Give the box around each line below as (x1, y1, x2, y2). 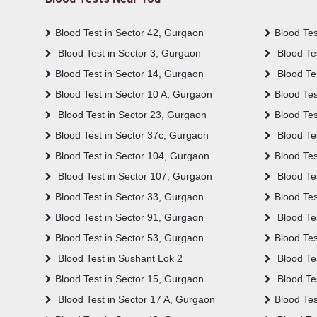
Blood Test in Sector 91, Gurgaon (55, 211, 204, 223)
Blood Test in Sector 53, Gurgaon (55, 231, 204, 243)
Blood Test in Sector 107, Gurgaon (55, 170, 212, 182)
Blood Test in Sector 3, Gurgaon (55, 47, 201, 59)
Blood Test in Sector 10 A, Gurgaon (55, 88, 212, 100)
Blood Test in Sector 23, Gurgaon (55, 108, 207, 120)
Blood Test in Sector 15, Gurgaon (55, 272, 204, 284)
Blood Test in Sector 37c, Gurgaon (55, 129, 209, 141)
